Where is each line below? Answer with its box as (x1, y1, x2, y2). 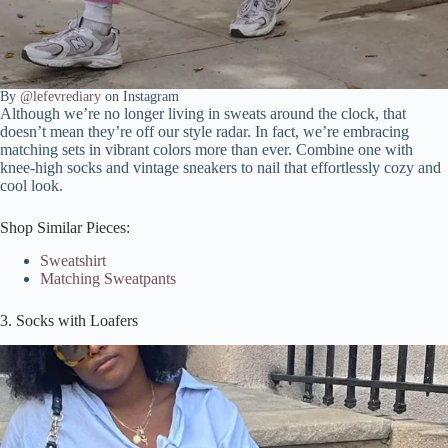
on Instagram (101, 89, 179, 105)
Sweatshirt (40, 252, 106, 270)
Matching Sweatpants (40, 270, 176, 288)
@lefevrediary (20, 89, 101, 105)
